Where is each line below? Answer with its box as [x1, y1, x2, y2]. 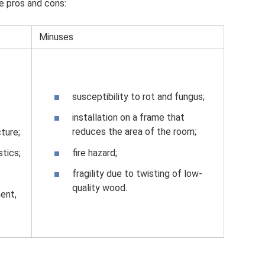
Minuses [39, 31, 73, 43]
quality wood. [72, 182, 127, 193]
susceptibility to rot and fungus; [72, 91, 205, 103]
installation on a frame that [72, 112, 185, 124]
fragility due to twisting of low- [72, 167, 202, 179]
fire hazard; [72, 147, 117, 159]
